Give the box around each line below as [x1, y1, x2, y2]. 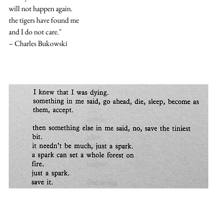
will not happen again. [9, 3, 73, 14]
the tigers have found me [9, 15, 79, 26]
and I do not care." [9, 27, 62, 37]
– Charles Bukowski [9, 38, 67, 49]
